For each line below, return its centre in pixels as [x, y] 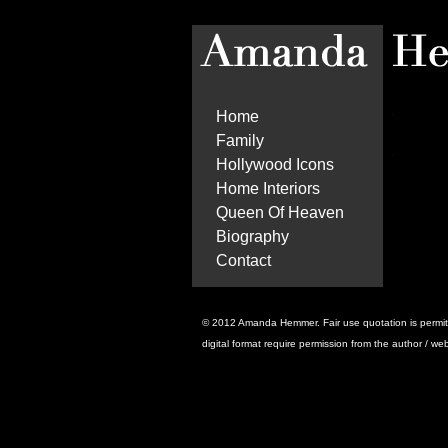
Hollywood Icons [275, 164]
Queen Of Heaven [280, 212]
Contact [243, 260]
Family [240, 140]
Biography [252, 236]
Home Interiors [268, 188]
